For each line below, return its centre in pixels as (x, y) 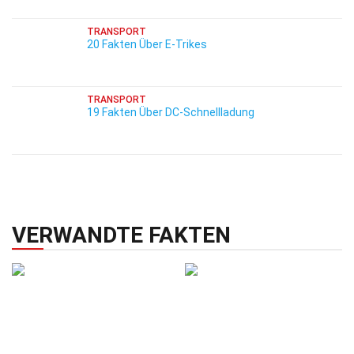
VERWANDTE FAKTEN (121, 235)
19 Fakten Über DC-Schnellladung (171, 112)
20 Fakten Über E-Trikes (147, 44)
